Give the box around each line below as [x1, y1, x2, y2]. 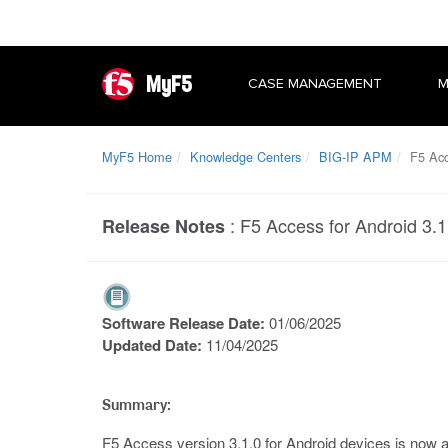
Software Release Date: [102, 312, 269, 334]
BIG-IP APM [319, 147, 392, 166]
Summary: [102, 394, 171, 414]
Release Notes [102, 213, 225, 239]
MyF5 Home [102, 147, 172, 166]
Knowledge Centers [190, 147, 301, 166]
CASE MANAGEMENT [248, 75, 382, 92]
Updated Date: [102, 334, 206, 356]
